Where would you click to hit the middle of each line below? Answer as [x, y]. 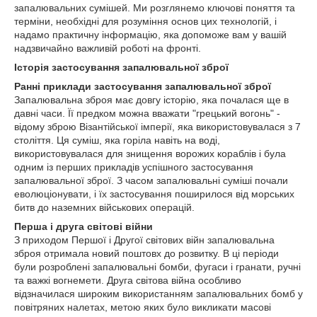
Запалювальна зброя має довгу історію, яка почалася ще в [151, 100]
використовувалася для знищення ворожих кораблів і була [150, 154]
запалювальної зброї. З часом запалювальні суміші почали [151, 180]
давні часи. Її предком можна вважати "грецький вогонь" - [147, 113]
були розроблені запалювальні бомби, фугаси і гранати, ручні [157, 267]
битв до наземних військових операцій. [104, 207]
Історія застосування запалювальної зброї [121, 67]
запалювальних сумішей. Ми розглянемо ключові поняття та [155, 8]
